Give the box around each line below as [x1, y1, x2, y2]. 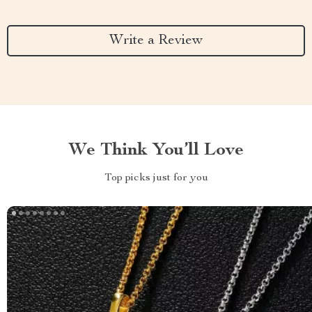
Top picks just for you [104, 173, 208, 184]
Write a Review [109, 33, 203, 48]
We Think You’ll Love [68, 141, 244, 159]
